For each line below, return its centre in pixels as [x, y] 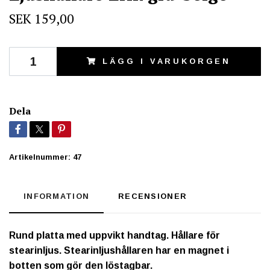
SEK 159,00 [42, 19]
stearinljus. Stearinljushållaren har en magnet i [119, 251]
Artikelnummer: [40, 157]
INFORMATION [57, 196]
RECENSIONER [153, 196]
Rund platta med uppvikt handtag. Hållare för [115, 236]
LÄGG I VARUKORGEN [167, 61]
